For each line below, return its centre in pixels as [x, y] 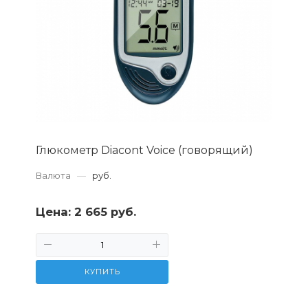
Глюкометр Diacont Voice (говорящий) [144, 150]
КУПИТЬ [102, 271]
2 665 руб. [105, 211]
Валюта [53, 175]
